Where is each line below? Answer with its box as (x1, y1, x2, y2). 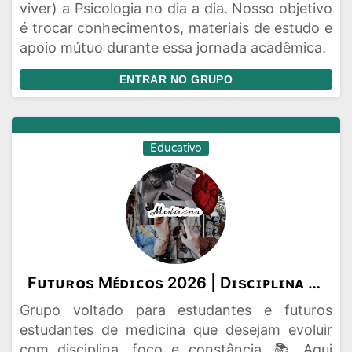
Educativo (150, 141, 202, 155)
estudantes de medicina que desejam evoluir (20, 321, 332, 338)
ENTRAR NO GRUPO (119, 73, 233, 86)
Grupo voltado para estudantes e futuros (20, 302, 332, 318)
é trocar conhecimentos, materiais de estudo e (20, 20, 332, 36)
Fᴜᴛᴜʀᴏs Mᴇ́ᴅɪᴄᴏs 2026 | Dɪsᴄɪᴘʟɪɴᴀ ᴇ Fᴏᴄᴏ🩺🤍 (308, 273, 321, 292)
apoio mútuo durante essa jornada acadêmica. (20, 39, 326, 56)
